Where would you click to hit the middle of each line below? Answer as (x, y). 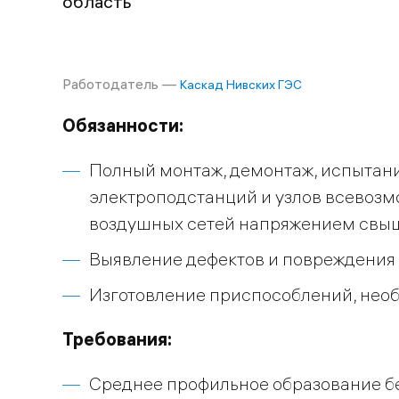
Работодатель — (121, 83)
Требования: (117, 338)
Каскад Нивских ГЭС (241, 84)
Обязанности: (123, 125)
